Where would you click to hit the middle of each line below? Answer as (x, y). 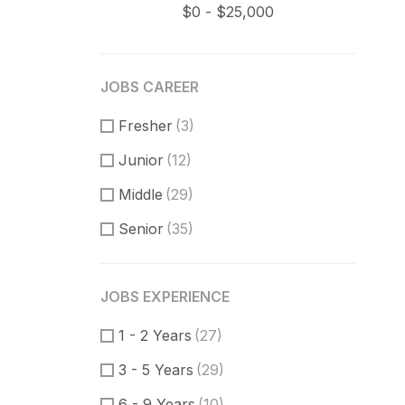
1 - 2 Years (155, 335)
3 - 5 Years (156, 370)
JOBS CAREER (150, 87)
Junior (141, 160)
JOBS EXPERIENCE (165, 297)
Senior (141, 229)
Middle (141, 194)
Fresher (146, 126)
